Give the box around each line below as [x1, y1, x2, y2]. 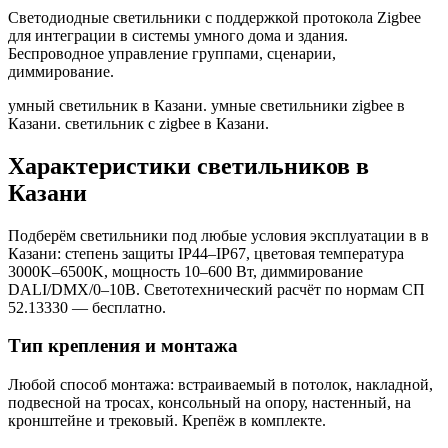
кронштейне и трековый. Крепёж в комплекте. [8, 411, 326, 429]
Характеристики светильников [8, 152, 356, 179]
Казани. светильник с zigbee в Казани [8, 114, 265, 132]
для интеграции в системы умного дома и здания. [8, 26, 348, 44]
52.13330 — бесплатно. [8, 298, 166, 316]
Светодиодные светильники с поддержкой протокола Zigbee [8, 8, 421, 26]
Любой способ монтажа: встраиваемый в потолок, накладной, [8, 375, 433, 393]
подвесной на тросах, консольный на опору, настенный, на [8, 393, 411, 411]
